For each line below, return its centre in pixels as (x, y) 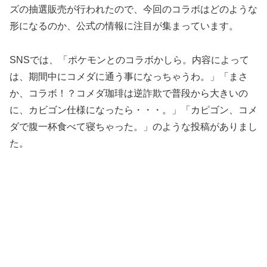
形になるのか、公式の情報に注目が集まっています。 (124, 26)
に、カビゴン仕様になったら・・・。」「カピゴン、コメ (133, 110)
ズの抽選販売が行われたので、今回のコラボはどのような (133, 9)
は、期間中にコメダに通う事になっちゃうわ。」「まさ (129, 76)
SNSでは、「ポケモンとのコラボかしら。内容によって (129, 60)
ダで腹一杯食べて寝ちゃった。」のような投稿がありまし (133, 126)
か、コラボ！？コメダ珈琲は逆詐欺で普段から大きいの (129, 93)
